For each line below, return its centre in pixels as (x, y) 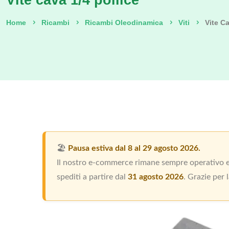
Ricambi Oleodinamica (124, 23)
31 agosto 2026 (156, 177)
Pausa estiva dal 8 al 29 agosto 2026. (134, 148)
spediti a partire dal (92, 177)
